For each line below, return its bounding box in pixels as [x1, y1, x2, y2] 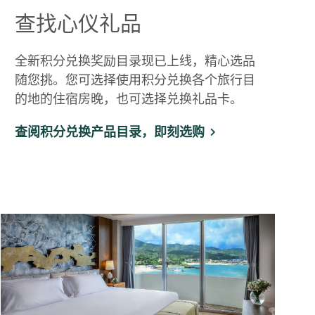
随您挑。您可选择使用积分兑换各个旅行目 [15, 72, 255, 88]
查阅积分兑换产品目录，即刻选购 [15, 124, 205, 140]
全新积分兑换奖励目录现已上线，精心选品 [15, 53, 255, 69]
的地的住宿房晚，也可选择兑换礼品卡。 [15, 91, 243, 107]
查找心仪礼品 [15, 10, 141, 36]
